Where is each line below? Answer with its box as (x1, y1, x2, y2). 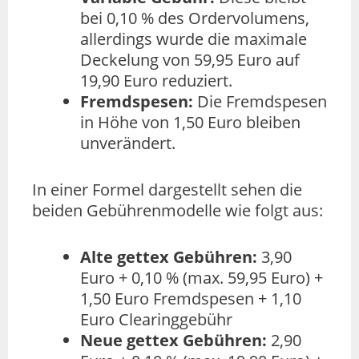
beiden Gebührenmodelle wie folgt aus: (32, 200, 323, 222)
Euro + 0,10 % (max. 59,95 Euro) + (80, 267, 323, 289)
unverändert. (80, 132, 175, 155)
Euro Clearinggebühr (80, 309, 232, 331)
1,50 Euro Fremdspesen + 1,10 (80, 288, 301, 310)
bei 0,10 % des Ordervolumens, (80, 7, 309, 30)
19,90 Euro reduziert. (80, 70, 232, 92)
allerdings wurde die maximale (80, 28, 307, 50)
